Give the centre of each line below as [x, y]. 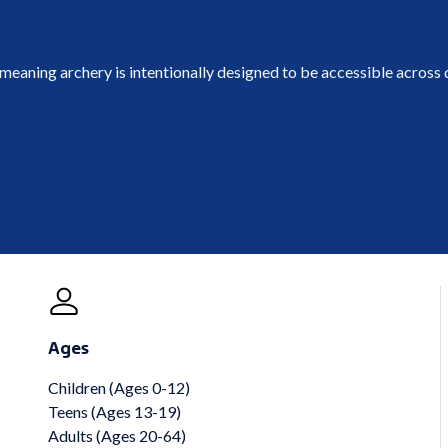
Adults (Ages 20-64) [116, 435]
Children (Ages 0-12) [118, 387]
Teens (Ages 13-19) [114, 411]
